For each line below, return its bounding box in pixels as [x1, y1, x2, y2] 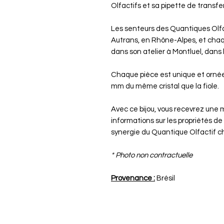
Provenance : [111, 174, 155, 182]
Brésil [155, 174, 175, 182]
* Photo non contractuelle [111, 151, 192, 159]
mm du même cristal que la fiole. [111, 82, 220, 90]
